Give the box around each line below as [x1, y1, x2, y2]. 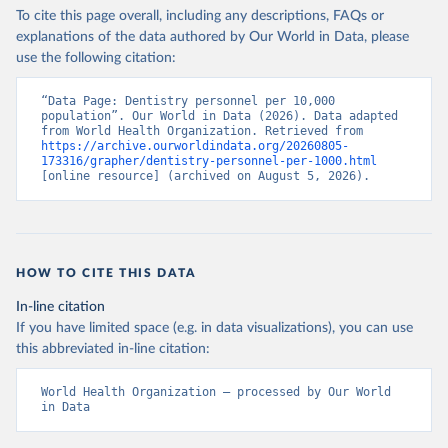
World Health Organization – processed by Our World [41, 385, 391, 399]
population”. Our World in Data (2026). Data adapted [41, 109, 398, 123]
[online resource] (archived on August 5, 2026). [41, 169, 370, 183]
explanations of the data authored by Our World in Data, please [16, 30, 409, 44]
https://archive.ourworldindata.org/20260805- [41, 139, 349, 153]
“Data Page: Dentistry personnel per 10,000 [41, 94, 335, 108]
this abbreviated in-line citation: [16, 342, 210, 356]
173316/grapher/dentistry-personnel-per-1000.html [41, 154, 377, 168]
